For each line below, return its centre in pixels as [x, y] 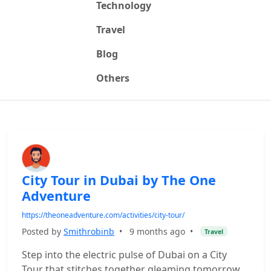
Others [113, 78]
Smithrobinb [89, 231]
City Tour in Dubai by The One [119, 180]
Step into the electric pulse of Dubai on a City [124, 255]
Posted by [43, 231]
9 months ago [157, 231]
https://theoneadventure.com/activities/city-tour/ [103, 215]
